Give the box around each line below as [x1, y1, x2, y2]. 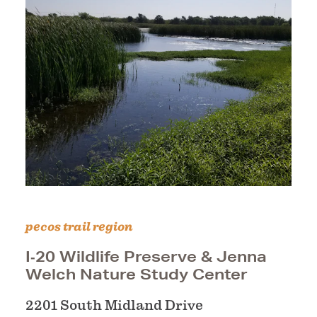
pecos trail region [25, 219, 133, 235]
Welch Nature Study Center [25, 265, 248, 284]
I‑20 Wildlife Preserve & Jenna [25, 248, 267, 266]
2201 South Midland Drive [25, 297, 203, 314]
